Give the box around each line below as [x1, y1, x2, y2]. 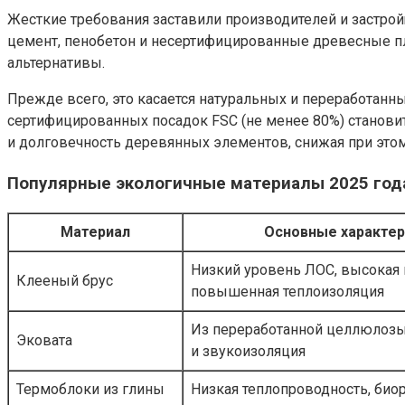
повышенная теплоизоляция [191, 283, 384, 301]
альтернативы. [7, 53, 105, 71]
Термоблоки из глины [16, 381, 165, 399]
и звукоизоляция [191, 343, 306, 361]
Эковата [16, 332, 72, 350]
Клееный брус [16, 272, 113, 290]
